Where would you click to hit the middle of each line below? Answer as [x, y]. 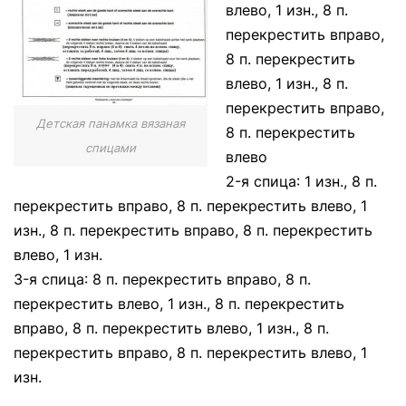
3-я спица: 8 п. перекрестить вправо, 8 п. [162, 279]
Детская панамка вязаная [111, 123]
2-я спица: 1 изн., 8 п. [301, 181]
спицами [111, 147]
